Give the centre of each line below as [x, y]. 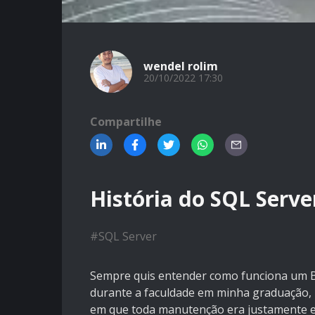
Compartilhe [126, 122]
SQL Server [128, 237]
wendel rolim [181, 66]
